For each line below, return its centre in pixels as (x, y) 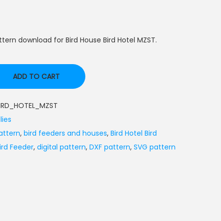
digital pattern (61, 147)
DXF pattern (110, 147)
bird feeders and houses (65, 133)
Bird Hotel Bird (134, 133)
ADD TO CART (36, 76)
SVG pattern (155, 147)
